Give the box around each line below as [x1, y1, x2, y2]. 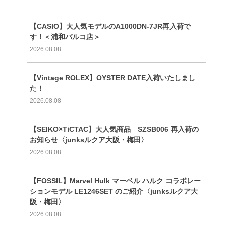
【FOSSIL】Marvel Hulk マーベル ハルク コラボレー [29, 176, 201, 185]
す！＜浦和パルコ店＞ [29, 32, 100, 41]
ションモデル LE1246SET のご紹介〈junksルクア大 [29, 187, 198, 195]
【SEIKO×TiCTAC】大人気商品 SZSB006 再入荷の [29, 125, 199, 133]
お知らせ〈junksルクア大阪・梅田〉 [29, 135, 148, 144]
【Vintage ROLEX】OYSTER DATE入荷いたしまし [29, 73, 195, 82]
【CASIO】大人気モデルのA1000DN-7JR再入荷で [29, 22, 191, 30]
